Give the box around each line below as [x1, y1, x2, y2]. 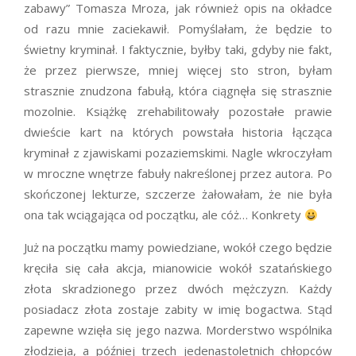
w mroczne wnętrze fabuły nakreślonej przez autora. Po [24, 165, 332, 182]
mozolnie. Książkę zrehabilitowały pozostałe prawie [24, 103, 332, 120]
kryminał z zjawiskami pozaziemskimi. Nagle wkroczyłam [24, 145, 332, 161]
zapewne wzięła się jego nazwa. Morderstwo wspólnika [24, 322, 332, 339]
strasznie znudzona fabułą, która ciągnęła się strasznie [24, 83, 332, 99]
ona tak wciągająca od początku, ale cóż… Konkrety [24, 207, 304, 223]
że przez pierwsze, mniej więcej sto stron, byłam [24, 62, 332, 79]
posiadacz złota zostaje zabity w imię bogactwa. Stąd [24, 301, 332, 318]
